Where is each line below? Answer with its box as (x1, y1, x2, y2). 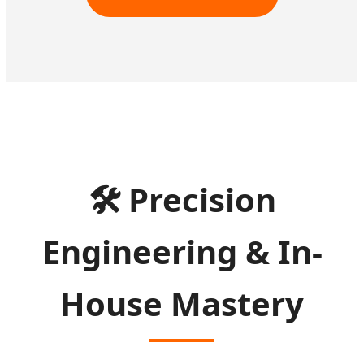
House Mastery (60, 281, 304, 327)
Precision (119, 177, 276, 223)
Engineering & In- (41, 229, 323, 275)
